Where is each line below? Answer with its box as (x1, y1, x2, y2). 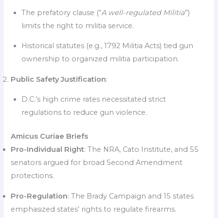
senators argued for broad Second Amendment (11, 158, 183, 167)
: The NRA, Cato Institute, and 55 (84, 145, 199, 154)
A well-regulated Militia (101, 8, 185, 17)
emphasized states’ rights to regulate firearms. (11, 204, 177, 214)
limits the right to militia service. (21, 21, 134, 30)
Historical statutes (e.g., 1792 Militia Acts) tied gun (21, 41, 194, 51)
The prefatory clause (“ (21, 8, 102, 17)
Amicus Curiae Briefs (11, 132, 89, 141)
